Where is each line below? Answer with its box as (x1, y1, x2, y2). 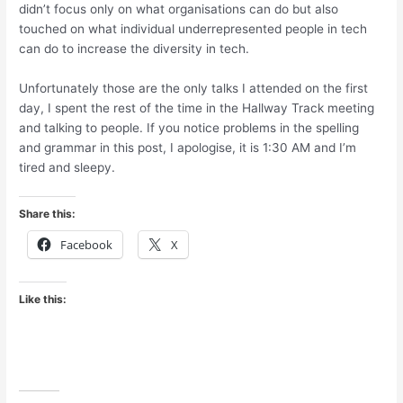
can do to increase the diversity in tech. (19, 40, 250, 56)
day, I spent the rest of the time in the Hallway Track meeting (19, 100, 375, 115)
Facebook (60, 237, 113, 254)
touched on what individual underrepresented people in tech (19, 21, 368, 36)
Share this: (19, 207, 76, 221)
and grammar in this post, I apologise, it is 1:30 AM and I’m (19, 139, 357, 155)
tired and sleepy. (19, 159, 116, 175)
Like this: (19, 292, 67, 307)
